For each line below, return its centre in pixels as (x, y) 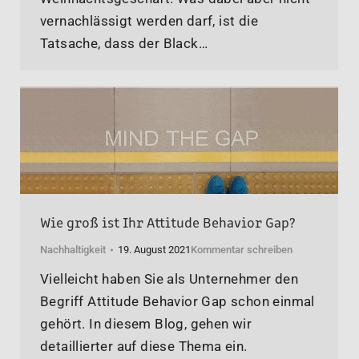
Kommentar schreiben (242, 249)
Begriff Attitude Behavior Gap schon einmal (177, 301)
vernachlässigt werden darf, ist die (149, 21)
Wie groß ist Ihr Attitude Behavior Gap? (168, 221)
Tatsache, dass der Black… (124, 44)
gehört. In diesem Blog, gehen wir (146, 323)
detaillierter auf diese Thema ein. (144, 346)
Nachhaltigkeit (73, 249)
